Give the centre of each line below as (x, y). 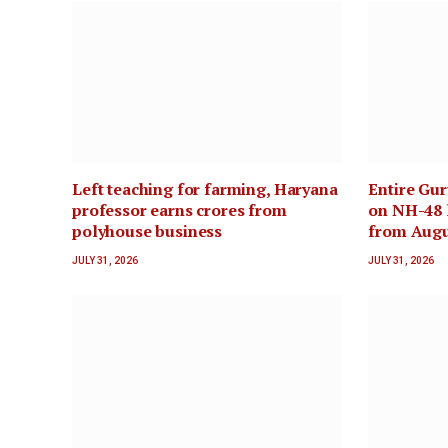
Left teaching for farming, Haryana (205, 188)
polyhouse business (147, 230)
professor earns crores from (179, 209)
